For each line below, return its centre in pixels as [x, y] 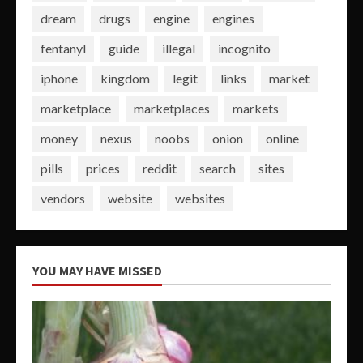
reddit [160, 169]
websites [200, 199]
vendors [63, 199]
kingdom [125, 79]
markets [256, 109]
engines [233, 19]
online [282, 139]
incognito [244, 49]
